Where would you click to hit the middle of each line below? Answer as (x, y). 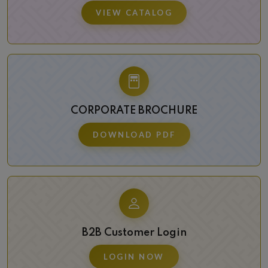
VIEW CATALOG (134, 12)
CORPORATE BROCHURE (134, 110)
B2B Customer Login (134, 232)
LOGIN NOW (134, 256)
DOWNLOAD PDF (134, 134)
